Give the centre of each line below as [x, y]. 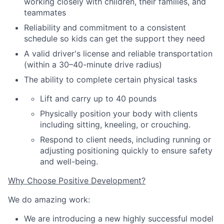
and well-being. [69, 162]
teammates [45, 13]
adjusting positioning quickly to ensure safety [126, 151]
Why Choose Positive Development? [77, 181]
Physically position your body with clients [119, 114]
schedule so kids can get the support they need [114, 39]
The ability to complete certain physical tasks [110, 80]
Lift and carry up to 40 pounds [98, 99]
